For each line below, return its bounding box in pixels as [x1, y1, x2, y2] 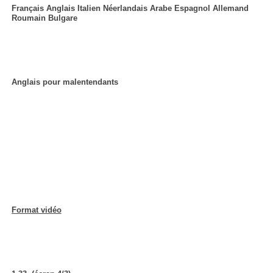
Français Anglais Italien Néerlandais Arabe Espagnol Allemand [11, 4, 249, 13]
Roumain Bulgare [11, 13, 77, 23]
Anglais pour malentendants [11, 77, 118, 87]
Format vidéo [11, 205, 62, 214]
